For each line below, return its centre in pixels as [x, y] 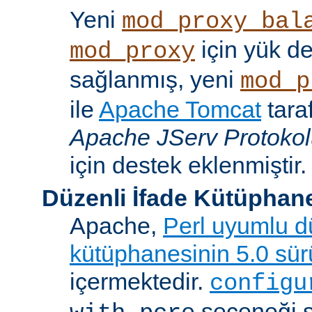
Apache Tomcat [180, 109]
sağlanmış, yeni [155, 79]
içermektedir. [140, 281]
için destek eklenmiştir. [188, 165]
